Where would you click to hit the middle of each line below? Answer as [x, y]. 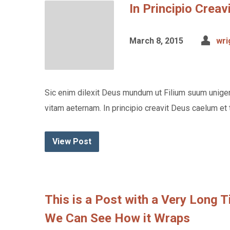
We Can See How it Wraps [117, 218]
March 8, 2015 [156, 41]
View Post [72, 141]
